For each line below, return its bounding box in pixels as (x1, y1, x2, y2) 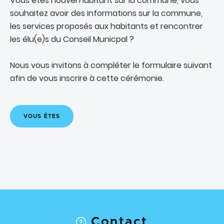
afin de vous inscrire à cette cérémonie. (10, 72, 164, 84)
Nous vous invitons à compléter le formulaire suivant (10, 59, 212, 71)
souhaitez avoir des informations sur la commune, (10, 7, 202, 19)
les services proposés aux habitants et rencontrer (10, 20, 203, 32)
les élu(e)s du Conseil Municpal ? (10, 33, 134, 45)
